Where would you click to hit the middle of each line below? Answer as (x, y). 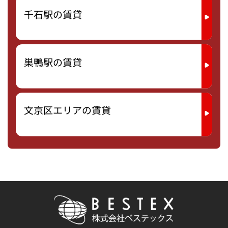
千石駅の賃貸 (53, 14)
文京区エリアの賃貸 (67, 110)
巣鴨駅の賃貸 (53, 62)
